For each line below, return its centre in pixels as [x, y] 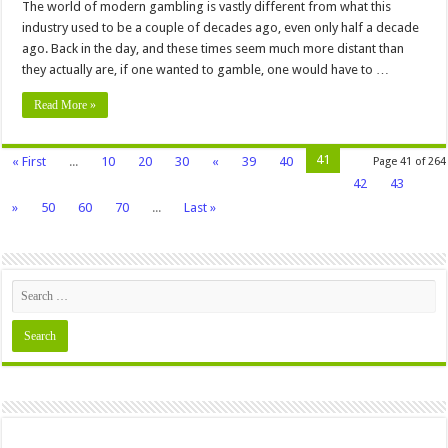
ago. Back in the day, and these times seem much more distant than [213, 48]
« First [29, 161]
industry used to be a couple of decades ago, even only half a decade [221, 27]
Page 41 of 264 [409, 161]
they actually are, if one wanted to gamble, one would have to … [206, 69]
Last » [200, 207]
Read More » [65, 104]
